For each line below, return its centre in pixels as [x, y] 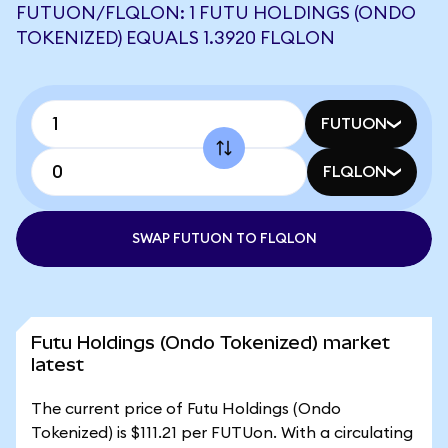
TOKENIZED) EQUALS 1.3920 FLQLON [175, 38]
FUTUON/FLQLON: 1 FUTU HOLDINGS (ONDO [216, 13]
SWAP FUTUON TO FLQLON [224, 239]
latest [57, 364]
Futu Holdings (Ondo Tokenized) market [210, 342]
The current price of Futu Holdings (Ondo [186, 409]
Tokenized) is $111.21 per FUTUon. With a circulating [222, 433]
